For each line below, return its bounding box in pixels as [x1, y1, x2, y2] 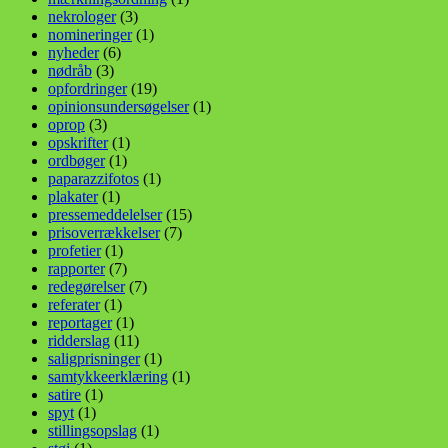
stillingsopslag [48, 422, 137, 440]
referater [48, 296, 100, 314]
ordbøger [48, 152, 105, 170]
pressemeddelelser [48, 206, 162, 224]
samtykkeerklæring [48, 368, 168, 386]
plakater [48, 188, 98, 206]
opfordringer [48, 80, 127, 98]
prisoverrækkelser [48, 224, 160, 242]
